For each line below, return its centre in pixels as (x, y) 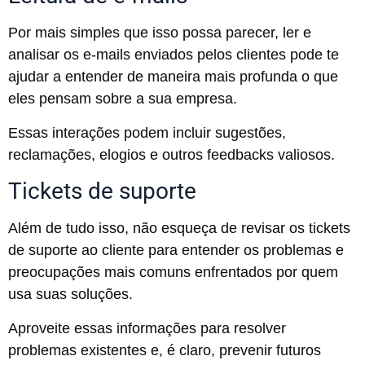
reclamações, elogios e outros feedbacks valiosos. (172, 154)
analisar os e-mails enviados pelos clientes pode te (174, 55)
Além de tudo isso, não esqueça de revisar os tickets (179, 229)
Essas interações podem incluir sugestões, (147, 132)
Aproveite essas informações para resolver (147, 328)
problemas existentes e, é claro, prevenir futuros (165, 350)
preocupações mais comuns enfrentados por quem (173, 273)
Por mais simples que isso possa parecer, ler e (160, 33)
